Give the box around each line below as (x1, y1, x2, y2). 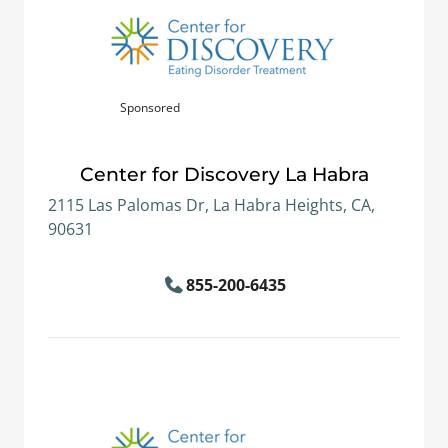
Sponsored (120, 99, 180, 116)
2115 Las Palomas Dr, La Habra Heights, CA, (48, 194, 375, 216)
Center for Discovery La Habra (79, 162, 369, 186)
